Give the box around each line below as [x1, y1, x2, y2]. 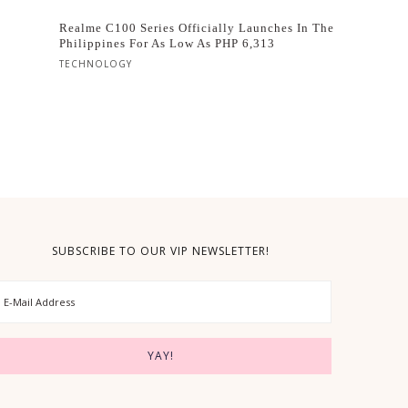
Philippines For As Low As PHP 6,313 [59, 36, 275, 50]
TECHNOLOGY [59, 57, 132, 70]
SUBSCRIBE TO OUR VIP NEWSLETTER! [51, 243, 270, 259]
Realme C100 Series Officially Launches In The [59, 21, 334, 35]
